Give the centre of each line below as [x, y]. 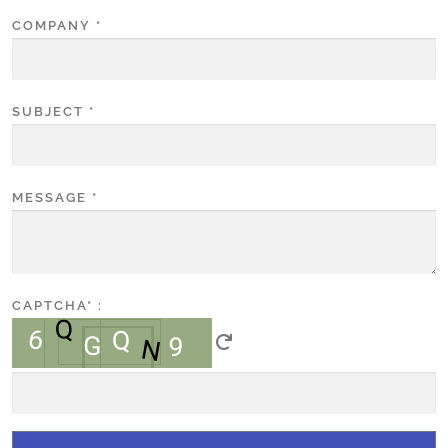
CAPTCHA [49, 306]
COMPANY [51, 26]
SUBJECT [48, 112]
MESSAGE [49, 198]
